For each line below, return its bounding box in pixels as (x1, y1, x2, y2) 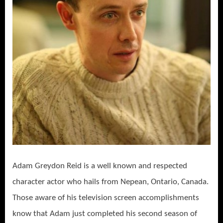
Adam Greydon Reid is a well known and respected (12, 161, 187, 170)
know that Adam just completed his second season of (12, 209, 197, 218)
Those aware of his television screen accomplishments (12, 193, 199, 202)
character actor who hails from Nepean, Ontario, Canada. (12, 177, 209, 186)
